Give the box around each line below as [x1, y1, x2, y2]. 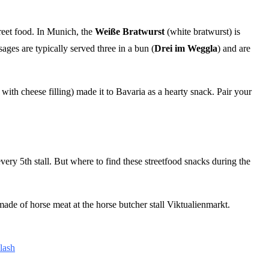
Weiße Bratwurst [95, 26, 165, 37]
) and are [217, 43, 250, 53]
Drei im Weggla [154, 43, 217, 53]
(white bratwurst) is [165, 26, 240, 37]
